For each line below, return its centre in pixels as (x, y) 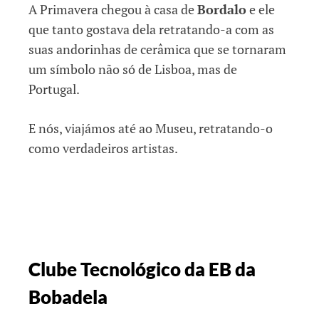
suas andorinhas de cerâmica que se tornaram (157, 49)
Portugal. (54, 89)
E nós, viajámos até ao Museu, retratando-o (151, 128)
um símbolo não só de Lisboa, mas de (133, 69)
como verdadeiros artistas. (103, 148)
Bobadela (68, 297)
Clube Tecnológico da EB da (142, 269)
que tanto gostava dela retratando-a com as (151, 29)
